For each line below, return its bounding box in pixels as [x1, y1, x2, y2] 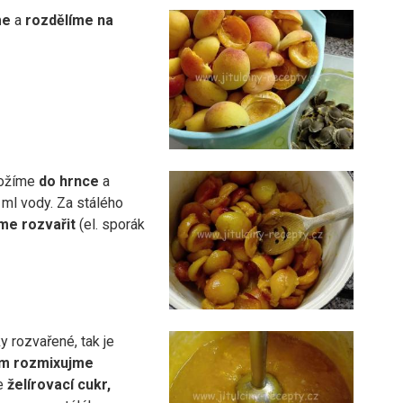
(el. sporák [76, 215, 146, 233]
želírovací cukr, [7, 375, 112, 393]
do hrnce [39, 172, 100, 190]
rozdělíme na [25, 12, 114, 30]
